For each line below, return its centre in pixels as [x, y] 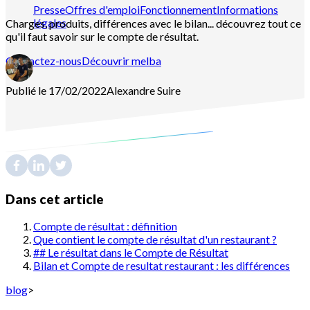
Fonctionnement [178, 9]
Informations [247, 9]
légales [50, 22]
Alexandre [131, 90]
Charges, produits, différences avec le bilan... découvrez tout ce [153, 23]
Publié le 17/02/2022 [56, 90]
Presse [49, 9]
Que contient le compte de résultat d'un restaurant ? [155, 239]
